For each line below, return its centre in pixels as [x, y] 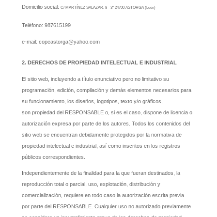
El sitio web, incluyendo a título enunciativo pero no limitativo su [95, 79]
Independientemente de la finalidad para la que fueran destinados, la [101, 173]
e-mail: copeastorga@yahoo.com [61, 41]
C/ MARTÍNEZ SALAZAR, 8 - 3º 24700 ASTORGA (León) [108, 8]
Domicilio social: [41, 7]
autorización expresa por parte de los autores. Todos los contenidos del [106, 123]
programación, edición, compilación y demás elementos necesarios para [106, 90]
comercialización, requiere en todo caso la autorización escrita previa [103, 195]
